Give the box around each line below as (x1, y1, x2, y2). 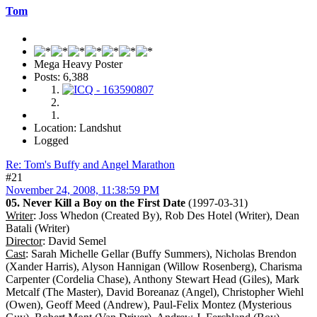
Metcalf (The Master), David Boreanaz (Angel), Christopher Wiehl (6, 286, 304, 299)
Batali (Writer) (6, 222, 69, 235)
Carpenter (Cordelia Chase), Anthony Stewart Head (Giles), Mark (6, 273, 299, 286)
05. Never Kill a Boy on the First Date (6, 197, 185, 209)
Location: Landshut (34, 122, 121, 134)
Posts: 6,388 (34, 71, 88, 83)
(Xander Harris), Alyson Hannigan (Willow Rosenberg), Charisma (6, 260, 302, 273)
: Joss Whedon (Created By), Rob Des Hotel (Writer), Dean (33, 209, 299, 222)
